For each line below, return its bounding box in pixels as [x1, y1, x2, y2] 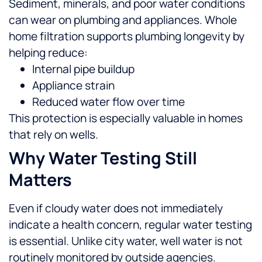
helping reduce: [9, 45, 88, 61]
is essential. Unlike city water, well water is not [9, 233, 243, 249]
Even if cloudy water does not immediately [9, 201, 223, 216]
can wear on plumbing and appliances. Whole [9, 12, 237, 28]
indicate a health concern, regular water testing [9, 217, 252, 233]
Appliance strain [32, 78, 115, 94]
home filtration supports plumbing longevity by [9, 29, 244, 44]
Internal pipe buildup [32, 61, 135, 77]
